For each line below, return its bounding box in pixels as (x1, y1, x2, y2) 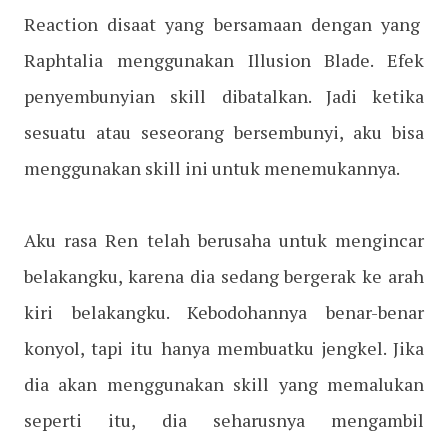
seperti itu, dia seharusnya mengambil (24, 408, 424, 433)
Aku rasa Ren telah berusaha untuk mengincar (24, 228, 424, 253)
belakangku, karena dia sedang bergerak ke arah (24, 264, 424, 289)
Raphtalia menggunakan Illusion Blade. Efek (24, 48, 424, 73)
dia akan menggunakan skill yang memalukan (24, 372, 424, 397)
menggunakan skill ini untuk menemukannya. (24, 156, 400, 181)
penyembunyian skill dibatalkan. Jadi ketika (24, 84, 424, 109)
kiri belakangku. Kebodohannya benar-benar (24, 300, 424, 325)
